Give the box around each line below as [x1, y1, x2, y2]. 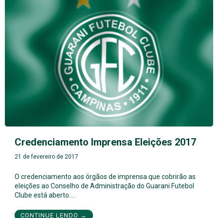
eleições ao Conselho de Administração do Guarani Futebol [15, 182, 194, 190]
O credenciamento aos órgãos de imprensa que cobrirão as [15, 173, 196, 181]
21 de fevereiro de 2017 [15, 153, 78, 161]
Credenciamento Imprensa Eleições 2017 [15, 136, 196, 148]
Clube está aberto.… [15, 191, 75, 200]
